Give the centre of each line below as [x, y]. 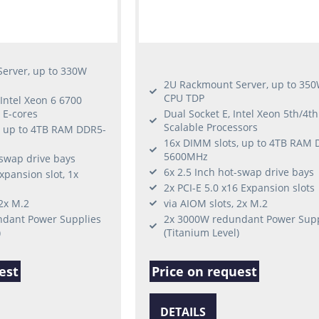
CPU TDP [184, 98]
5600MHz [185, 156]
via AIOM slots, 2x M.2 [215, 203]
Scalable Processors [210, 127]
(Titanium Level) [201, 232]
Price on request [204, 271]
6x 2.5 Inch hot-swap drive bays [239, 172]
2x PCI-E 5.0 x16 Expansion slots [239, 187]
